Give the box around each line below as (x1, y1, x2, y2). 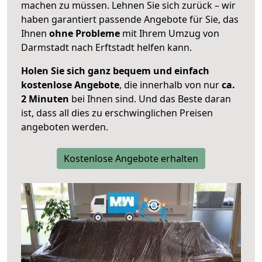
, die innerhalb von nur (119, 78, 222, 92)
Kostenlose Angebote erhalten (64, 152, 198, 166)
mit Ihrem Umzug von (120, 27, 219, 40)
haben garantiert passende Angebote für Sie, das (21, 13, 239, 26)
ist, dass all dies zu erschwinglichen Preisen (21, 106, 213, 120)
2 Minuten (21, 92, 69, 106)
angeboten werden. (21, 120, 108, 134)
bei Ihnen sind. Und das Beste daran (69, 92, 231, 106)
